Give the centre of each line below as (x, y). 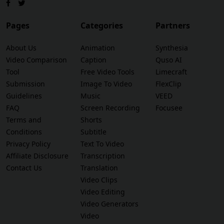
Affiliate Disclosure (37, 156)
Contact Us (24, 168)
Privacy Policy (28, 144)
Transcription (103, 156)
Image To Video (106, 84)
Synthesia (171, 48)
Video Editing (103, 192)
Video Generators (110, 204)
